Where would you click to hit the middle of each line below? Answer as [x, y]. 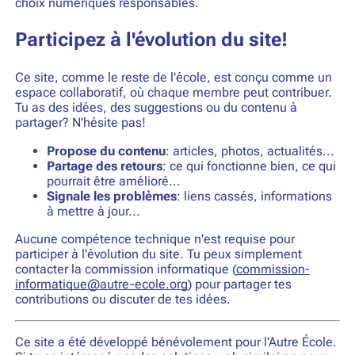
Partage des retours [104, 166]
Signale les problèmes [111, 196]
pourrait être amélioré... [113, 181]
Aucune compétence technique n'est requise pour [155, 239]
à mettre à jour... [93, 211]
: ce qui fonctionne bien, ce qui [249, 166]
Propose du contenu [106, 151]
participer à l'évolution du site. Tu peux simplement [158, 254]
